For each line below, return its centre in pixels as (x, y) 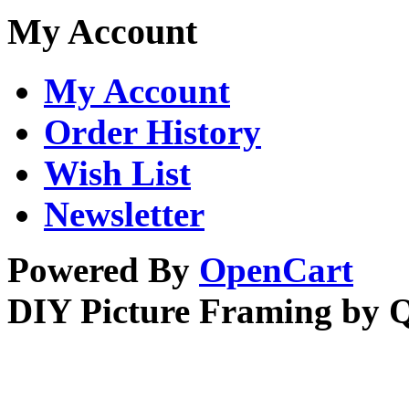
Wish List (117, 173)
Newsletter (124, 214)
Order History (152, 131)
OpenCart (276, 269)
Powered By (103, 269)
